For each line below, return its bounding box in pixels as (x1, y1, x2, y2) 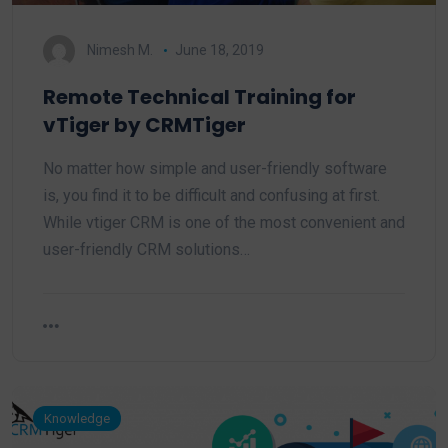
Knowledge (44, 411, 110, 426)
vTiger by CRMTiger (43, 111, 246, 139)
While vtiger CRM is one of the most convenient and (43, 213, 405, 232)
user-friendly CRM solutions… (43, 240, 250, 259)
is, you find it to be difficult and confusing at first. (43, 186, 380, 205)
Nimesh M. (87, 41, 153, 58)
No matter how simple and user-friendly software (43, 159, 387, 178)
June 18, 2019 (174, 41, 264, 58)
